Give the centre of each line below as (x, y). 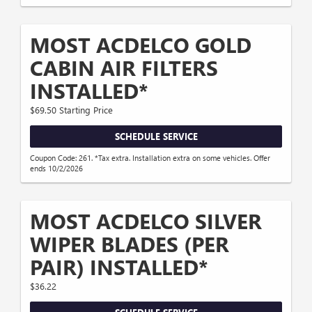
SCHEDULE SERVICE (156, 136)
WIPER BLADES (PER (130, 243)
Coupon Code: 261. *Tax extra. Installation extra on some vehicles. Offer (150, 157)
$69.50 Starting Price (71, 110)
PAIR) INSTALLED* (119, 266)
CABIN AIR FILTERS (124, 68)
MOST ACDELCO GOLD (141, 45)
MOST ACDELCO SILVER (146, 220)
